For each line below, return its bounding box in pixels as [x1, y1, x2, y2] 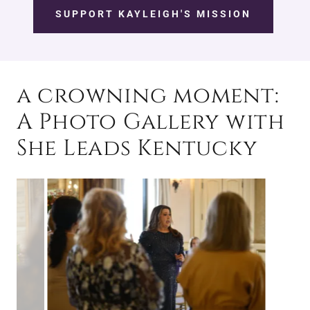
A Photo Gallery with [17, 107, 285, 137]
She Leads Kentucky [17, 133, 257, 163]
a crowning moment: [17, 80, 280, 111]
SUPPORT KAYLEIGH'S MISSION [55, 8, 251, 19]
